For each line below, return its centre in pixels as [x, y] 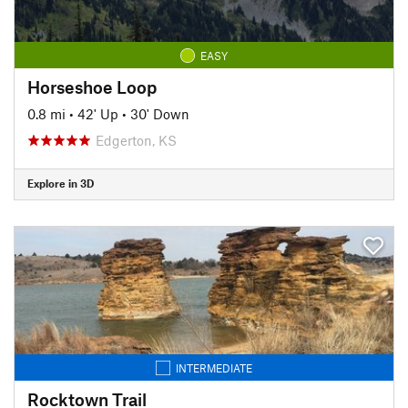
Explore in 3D [61, 183]
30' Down [160, 113]
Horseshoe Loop [92, 87]
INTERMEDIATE [214, 367]
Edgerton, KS [136, 140]
